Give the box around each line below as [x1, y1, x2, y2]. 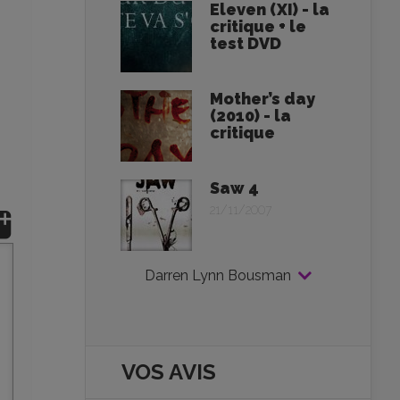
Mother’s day [210, 89, 315, 108]
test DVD [210, 34, 281, 53]
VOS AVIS [121, 359, 216, 385]
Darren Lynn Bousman [144, 267, 291, 284]
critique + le [210, 17, 306, 36]
